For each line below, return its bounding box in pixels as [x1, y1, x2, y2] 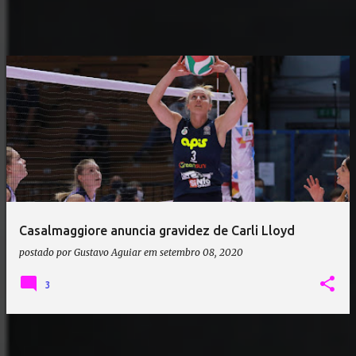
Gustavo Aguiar [74, 246, 141, 258]
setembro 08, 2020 [160, 246, 243, 258]
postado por [19, 246, 74, 258]
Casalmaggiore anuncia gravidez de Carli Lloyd [19, 223, 295, 238]
